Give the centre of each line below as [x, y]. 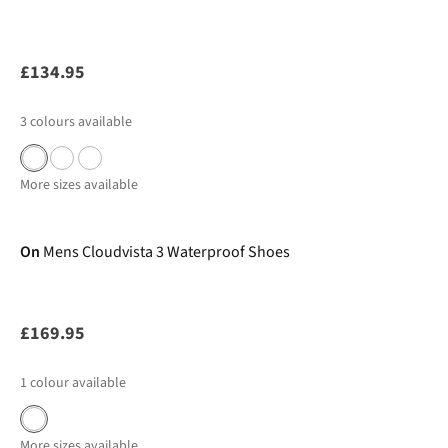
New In [48, 204]
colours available [81, 122]
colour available [78, 383]
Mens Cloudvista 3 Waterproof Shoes [166, 252]
